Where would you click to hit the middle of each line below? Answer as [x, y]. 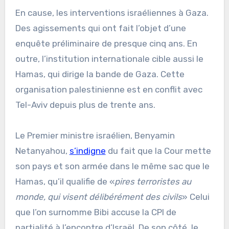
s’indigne [87, 151]
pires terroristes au [153, 181]
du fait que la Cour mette [158, 151]
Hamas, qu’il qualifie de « [65, 181]
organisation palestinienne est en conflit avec [109, 89]
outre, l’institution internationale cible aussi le [109, 59]
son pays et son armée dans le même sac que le [112, 166]
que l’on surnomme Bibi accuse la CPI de [96, 212]
